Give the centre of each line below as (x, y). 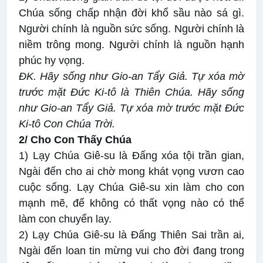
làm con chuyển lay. (65, 219)
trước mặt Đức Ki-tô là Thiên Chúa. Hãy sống (131, 92)
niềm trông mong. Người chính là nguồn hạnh (131, 45)
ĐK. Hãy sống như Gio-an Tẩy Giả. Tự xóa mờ (131, 77)
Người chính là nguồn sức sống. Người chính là (131, 29)
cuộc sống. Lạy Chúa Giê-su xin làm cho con (131, 188)
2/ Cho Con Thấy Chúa (75, 140)
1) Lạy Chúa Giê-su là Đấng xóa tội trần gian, (131, 156)
